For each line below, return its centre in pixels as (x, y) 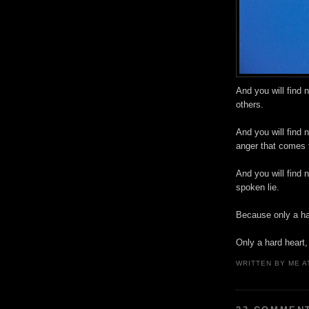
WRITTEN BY (262, 263)
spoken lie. (258, 188)
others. (250, 105)
